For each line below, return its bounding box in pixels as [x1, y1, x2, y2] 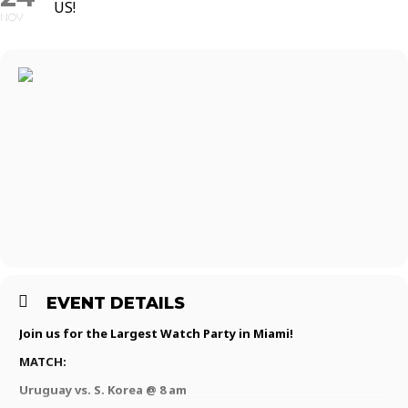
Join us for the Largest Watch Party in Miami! [19, 325, 293, 342]
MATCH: [19, 353, 66, 370]
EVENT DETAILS [46, 293, 185, 313]
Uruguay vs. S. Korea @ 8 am [19, 382, 187, 398]
